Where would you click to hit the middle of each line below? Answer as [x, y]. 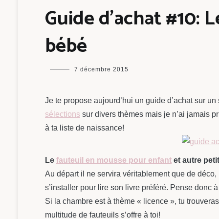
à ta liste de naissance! [85, 128]
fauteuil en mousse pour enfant [114, 160]
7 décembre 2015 [101, 69]
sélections [63, 114]
